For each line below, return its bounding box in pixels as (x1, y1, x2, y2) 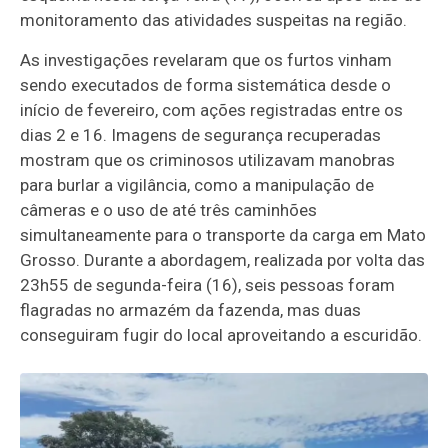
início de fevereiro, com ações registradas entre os (20, 99, 404, 120)
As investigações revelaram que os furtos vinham (20, 49, 393, 70)
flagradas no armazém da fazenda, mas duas (20, 299, 362, 320)
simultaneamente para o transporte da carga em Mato (20, 224, 427, 245)
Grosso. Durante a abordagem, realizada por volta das (20, 249, 426, 270)
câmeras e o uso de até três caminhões (20, 199, 318, 220)
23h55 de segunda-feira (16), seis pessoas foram (20, 274, 396, 295)
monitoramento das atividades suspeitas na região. (20, 9, 408, 30)
